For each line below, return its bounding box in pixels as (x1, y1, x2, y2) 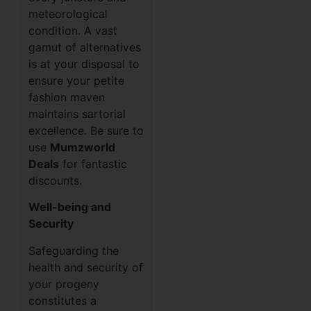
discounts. (28, 173, 82, 187)
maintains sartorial (28, 106, 126, 121)
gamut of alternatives (28, 40, 141, 54)
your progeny (28, 276, 99, 291)
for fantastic (59, 156, 127, 171)
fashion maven (28, 90, 105, 104)
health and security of (28, 260, 143, 274)
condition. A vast (28, 23, 117, 37)
